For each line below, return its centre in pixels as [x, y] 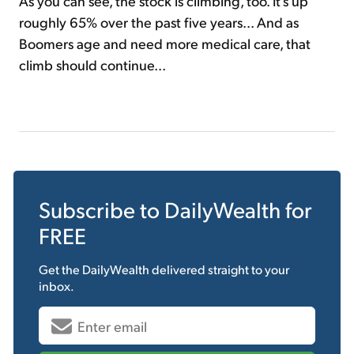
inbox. [56, 286]
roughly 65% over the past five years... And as [159, 22]
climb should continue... [92, 65]
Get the [60, 269]
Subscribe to [102, 209]
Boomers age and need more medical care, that [165, 43]
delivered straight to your [219, 269]
